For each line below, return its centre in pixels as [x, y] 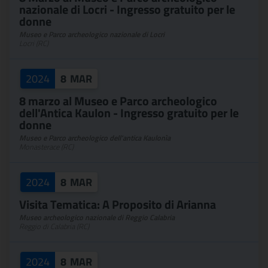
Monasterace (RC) [46, 147]
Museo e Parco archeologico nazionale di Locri [92, 34]
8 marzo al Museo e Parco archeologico [118, 101]
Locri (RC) [34, 43]
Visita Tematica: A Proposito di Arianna [118, 204]
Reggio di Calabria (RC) [54, 226]
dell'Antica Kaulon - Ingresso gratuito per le [129, 113]
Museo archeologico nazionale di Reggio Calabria [97, 217]
